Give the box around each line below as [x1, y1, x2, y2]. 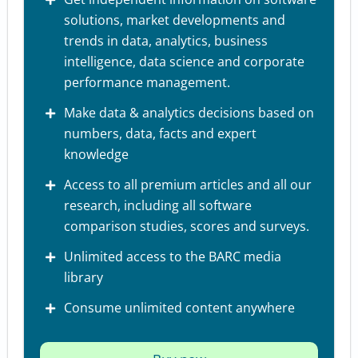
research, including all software [63, 197, 252, 215]
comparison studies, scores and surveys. [63, 217, 309, 236]
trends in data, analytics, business [63, 32, 268, 50]
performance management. [63, 74, 230, 92]
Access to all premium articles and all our [63, 176, 312, 194]
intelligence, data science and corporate [63, 53, 304, 71]
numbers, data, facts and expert [63, 125, 257, 143]
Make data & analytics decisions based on [63, 104, 314, 122]
